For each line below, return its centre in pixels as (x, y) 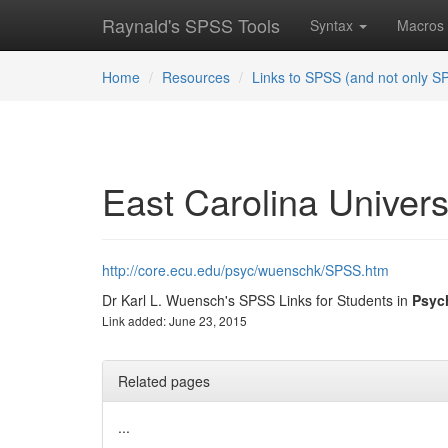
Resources (196, 77)
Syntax (333, 25)
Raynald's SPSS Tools (191, 25)
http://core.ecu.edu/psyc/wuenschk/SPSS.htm (245, 270)
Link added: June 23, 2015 (174, 320)
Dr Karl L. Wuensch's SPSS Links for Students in (257, 300)
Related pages (164, 381)
